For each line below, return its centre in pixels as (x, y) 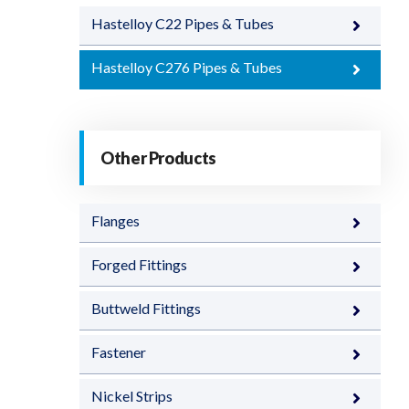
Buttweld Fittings (146, 308)
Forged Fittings (139, 264)
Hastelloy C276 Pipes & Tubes (187, 67)
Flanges (115, 220)
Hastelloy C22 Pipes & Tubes (183, 23)
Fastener (119, 352)
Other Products (158, 158)
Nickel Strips (132, 396)
